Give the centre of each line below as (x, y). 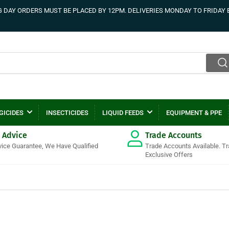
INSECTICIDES (67, 112)
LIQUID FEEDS (123, 112)
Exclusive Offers (169, 155)
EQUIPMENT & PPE (194, 112)
